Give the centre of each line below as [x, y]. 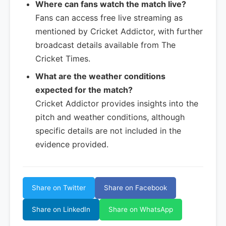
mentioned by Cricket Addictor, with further [119, 31]
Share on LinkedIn [61, 209]
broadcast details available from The [105, 45]
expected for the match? [84, 90]
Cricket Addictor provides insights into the [117, 103]
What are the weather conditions [100, 76]
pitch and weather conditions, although [110, 117]
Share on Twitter [59, 188]
